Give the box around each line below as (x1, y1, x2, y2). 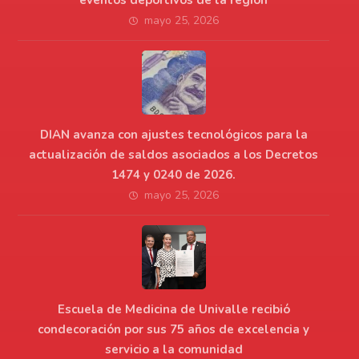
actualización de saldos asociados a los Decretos (29, 146, 318, 163)
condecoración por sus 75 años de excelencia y (38, 321, 309, 337)
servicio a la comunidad (104, 341, 243, 357)
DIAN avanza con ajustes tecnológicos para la (39, 126, 308, 143)
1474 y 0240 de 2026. (111, 166, 236, 183)
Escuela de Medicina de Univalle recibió (57, 301, 290, 317)
